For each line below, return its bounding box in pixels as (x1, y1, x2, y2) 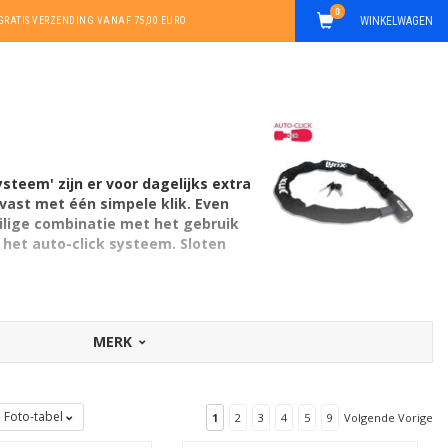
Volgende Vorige (344, 410, 433, 425)
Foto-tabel (3, 408, 66, 425)
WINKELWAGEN (360, 14, 433, 28)
